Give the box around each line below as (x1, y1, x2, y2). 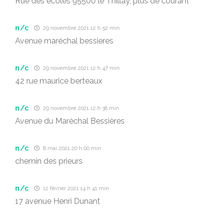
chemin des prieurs (15, 156, 83, 166)
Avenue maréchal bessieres (15, 36, 113, 45)
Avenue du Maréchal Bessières (15, 116, 125, 126)
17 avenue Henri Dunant (15, 197, 100, 206)
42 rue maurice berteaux (15, 76, 102, 86)
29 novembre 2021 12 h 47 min (42, 65, 120, 71)
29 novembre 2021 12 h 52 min (42, 25, 120, 31)
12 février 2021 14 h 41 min (42, 185, 109, 192)
